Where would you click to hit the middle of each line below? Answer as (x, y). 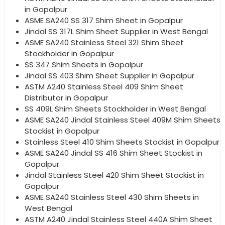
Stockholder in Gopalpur (69, 53)
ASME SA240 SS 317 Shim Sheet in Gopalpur (104, 20)
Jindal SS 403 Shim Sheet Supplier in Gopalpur (109, 75)
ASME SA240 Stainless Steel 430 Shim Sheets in (112, 197)
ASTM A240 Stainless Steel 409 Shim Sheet (104, 86)
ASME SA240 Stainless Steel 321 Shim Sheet (104, 42)
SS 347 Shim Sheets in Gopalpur (84, 64)
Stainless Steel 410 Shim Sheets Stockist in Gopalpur (122, 142)
